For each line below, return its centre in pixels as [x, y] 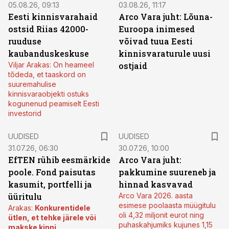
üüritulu [25, 197]
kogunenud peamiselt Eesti [54, 104]
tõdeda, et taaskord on [47, 74]
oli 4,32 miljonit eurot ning [161, 215]
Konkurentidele [63, 208]
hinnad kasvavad [156, 184]
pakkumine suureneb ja [167, 172]
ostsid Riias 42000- [48, 29]
